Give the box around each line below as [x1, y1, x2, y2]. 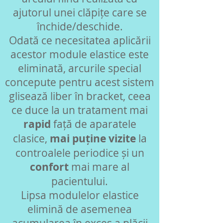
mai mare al [69, 160, 129, 174]
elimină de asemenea [27, 202, 132, 216]
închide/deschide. [36, 19, 123, 33]
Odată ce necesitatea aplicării [8, 33, 151, 47]
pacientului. [51, 174, 108, 188]
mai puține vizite [49, 131, 136, 146]
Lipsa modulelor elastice [20, 188, 139, 202]
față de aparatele [50, 117, 136, 131]
